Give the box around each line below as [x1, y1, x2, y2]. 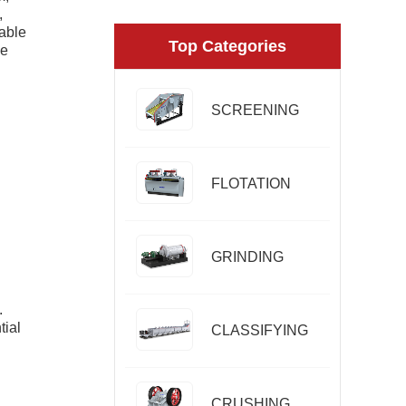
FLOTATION [210, 176, 291, 191]
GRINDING [210, 249, 284, 265]
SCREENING [210, 102, 299, 118]
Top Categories [169, 37, 287, 55]
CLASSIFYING [210, 323, 308, 338]
